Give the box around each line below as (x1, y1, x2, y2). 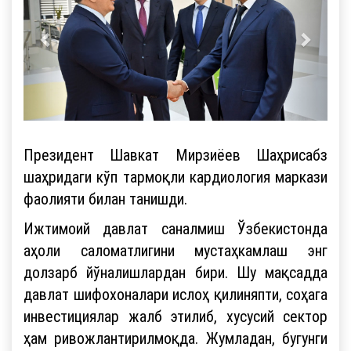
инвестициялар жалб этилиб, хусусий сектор (24, 306, 327, 326)
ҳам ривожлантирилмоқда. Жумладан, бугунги (24, 327, 327, 348)
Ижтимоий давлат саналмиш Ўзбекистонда (24, 218, 327, 238)
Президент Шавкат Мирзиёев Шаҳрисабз (24, 144, 327, 165)
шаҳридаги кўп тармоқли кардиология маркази (24, 166, 327, 186)
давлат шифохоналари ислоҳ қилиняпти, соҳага (24, 284, 327, 304)
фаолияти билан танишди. (24, 188, 191, 208)
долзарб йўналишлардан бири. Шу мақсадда (24, 262, 327, 282)
